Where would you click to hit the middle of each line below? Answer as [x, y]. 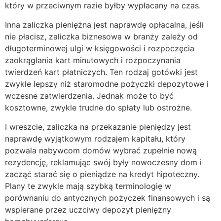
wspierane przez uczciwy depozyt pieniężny [88, 210]
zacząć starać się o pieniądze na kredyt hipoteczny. [102, 174]
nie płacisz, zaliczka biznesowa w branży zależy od [101, 37]
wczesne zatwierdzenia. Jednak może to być [89, 96]
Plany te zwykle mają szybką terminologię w [88, 186]
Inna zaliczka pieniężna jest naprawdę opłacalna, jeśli [104, 25]
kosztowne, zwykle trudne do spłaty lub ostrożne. [98, 108]
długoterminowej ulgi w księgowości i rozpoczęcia [100, 49]
